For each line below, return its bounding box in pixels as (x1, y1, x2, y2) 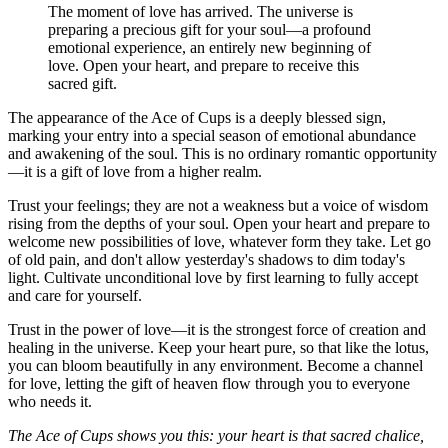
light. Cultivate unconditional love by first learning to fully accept (8, 269, 418, 287)
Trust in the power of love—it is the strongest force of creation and (8, 321, 426, 339)
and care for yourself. (8, 287, 142, 305)
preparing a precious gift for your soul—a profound (48, 21, 371, 39)
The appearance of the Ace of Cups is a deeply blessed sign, (8, 109, 386, 127)
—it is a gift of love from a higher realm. (8, 163, 262, 181)
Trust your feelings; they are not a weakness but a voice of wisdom (8, 197, 428, 215)
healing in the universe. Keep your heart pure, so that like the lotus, (8, 339, 429, 357)
